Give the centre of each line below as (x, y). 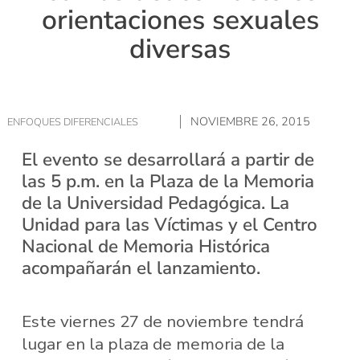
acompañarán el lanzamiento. (141, 268)
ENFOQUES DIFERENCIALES (72, 122)
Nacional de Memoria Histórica (145, 246)
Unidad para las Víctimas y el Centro (169, 224)
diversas (180, 49)
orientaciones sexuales (180, 20)
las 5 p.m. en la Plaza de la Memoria (168, 181)
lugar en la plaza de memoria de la (153, 344)
